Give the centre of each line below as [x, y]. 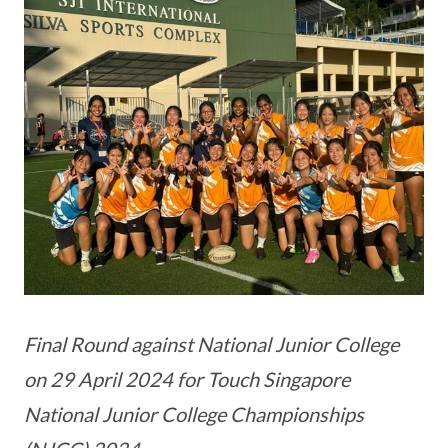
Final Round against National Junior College [211, 343]
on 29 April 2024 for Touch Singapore [187, 378]
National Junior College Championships [194, 413]
